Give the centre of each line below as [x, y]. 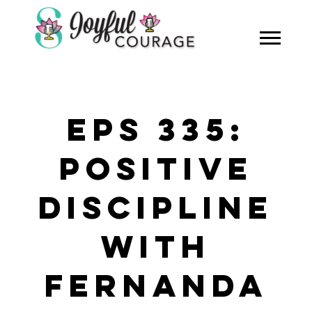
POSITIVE [156, 171]
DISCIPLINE [156, 210]
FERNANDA [156, 288]
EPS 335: [156, 132]
